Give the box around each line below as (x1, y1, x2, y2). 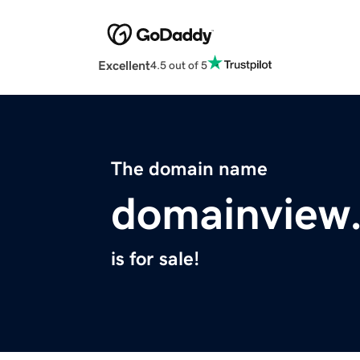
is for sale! (111, 249, 199, 269)
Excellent (98, 59, 150, 72)
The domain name (111, 159, 268, 179)
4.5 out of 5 (150, 59, 207, 71)
